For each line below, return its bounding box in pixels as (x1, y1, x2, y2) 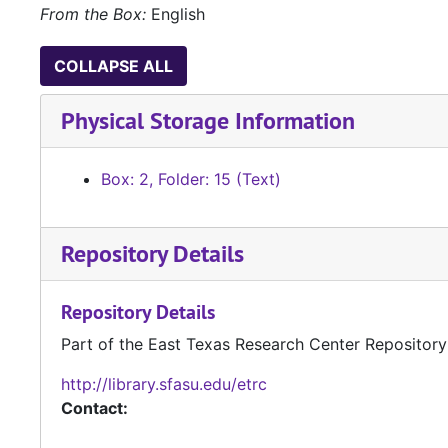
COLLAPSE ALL (54, 56, 173, 77)
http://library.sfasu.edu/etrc (61, 374, 267, 395)
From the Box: (40, 4, 146, 25)
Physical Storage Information (61, 105, 355, 137)
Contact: (61, 398, 128, 419)
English (146, 4, 205, 25)
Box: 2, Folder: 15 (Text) (101, 169, 281, 190)
